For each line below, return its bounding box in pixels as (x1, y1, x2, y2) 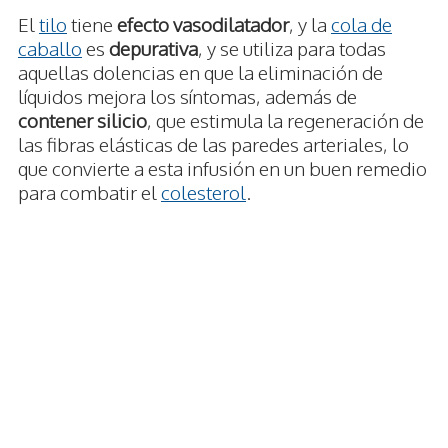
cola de (331, 12, 392, 37)
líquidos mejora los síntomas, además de (18, 84, 357, 109)
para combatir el (18, 180, 161, 205)
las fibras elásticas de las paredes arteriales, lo (18, 132, 409, 157)
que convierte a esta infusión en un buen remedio (18, 156, 427, 181)
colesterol (161, 180, 246, 205)
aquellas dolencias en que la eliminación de (18, 60, 383, 85)
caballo (18, 36, 82, 61)
